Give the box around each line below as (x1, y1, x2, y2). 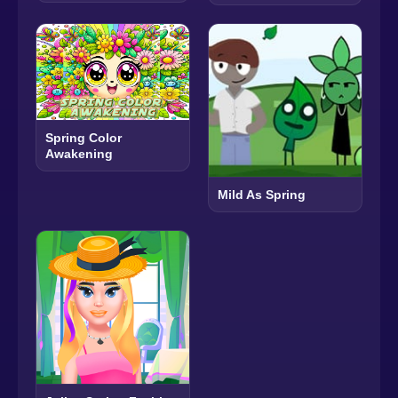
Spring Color (45, 130, 122, 145)
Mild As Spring (218, 187, 306, 203)
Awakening (45, 146, 113, 161)
